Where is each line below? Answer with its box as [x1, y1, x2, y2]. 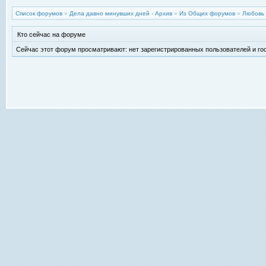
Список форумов [15, 10, 62, 17]
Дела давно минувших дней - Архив [69, 10, 172, 17]
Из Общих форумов [179, 10, 235, 17]
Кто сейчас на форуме [17, 31, 85, 38]
